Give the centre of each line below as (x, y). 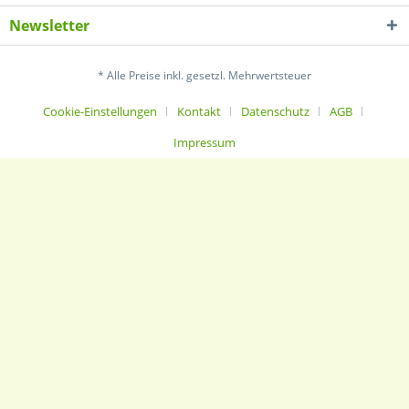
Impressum (204, 143)
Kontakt (199, 112)
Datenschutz (275, 112)
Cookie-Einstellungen (100, 112)
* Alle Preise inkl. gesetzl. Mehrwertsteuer (204, 76)
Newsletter (49, 26)
